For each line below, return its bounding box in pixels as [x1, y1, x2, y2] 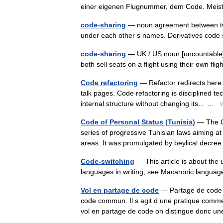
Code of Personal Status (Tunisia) [81, 118, 195, 126]
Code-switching [81, 157, 134, 165]
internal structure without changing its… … [81, 100, 220, 108]
